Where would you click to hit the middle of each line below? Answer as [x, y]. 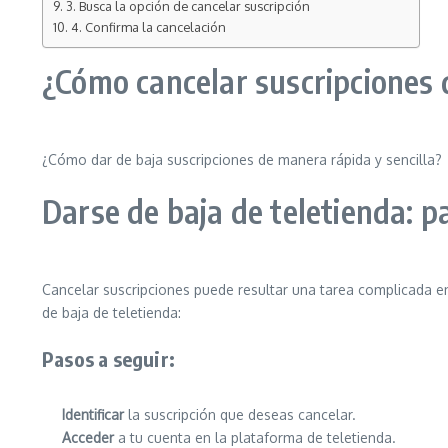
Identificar [93, 414]
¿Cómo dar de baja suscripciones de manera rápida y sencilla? [242, 159]
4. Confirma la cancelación [148, 27]
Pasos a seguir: [108, 358]
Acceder [88, 437]
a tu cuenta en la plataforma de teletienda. [255, 437]
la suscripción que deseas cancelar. [240, 414]
